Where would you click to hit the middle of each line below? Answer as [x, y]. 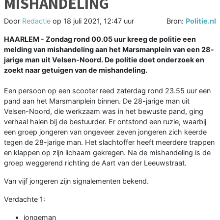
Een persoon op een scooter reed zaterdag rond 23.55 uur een [107, 91]
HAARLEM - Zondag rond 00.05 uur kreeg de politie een [100, 39]
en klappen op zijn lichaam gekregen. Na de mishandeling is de [107, 153]
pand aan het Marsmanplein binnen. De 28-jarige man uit [97, 101]
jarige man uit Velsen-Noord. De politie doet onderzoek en [104, 60]
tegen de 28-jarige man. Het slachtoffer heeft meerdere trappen [109, 142]
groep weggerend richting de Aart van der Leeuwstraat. [95, 163]
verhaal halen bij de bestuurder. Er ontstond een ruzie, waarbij [105, 122]
